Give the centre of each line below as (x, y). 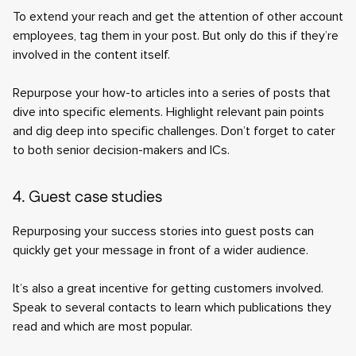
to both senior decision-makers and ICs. (121, 150)
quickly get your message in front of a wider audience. (161, 250)
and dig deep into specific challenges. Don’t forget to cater (174, 131)
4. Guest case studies (87, 197)
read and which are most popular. (103, 327)
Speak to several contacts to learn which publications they (172, 308)
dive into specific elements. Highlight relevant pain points (168, 112)
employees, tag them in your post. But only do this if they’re (176, 36)
